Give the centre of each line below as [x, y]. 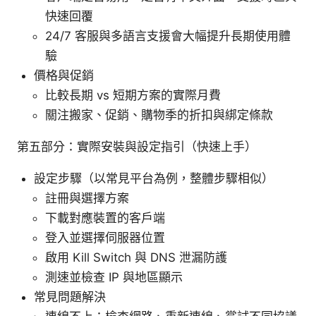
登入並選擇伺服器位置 [105, 238]
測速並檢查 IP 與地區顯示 [114, 278]
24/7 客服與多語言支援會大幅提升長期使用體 [168, 36]
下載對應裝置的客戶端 [105, 218]
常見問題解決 [70, 297]
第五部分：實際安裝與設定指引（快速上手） [137, 147]
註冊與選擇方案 [87, 199]
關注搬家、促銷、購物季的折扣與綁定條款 [159, 115]
